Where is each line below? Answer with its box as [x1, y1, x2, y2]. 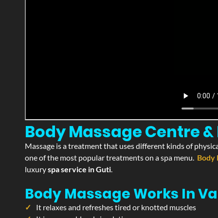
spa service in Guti [48, 164, 111, 174]
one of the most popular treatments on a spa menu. [25, 153, 197, 162]
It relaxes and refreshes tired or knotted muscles [36, 202, 196, 212]
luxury [25, 164, 48, 174]
